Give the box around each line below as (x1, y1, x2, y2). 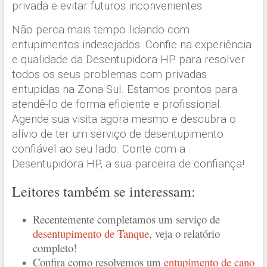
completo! (32, 240, 77, 255)
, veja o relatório (148, 225, 220, 241)
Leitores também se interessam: (11, 181, 195, 201)
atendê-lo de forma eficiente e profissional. (11, 97, 222, 111)
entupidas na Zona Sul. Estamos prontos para (11, 82, 237, 96)
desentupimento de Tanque (32, 225, 149, 241)
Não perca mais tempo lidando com (11, 23, 190, 36)
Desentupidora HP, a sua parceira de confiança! (11, 157, 244, 170)
